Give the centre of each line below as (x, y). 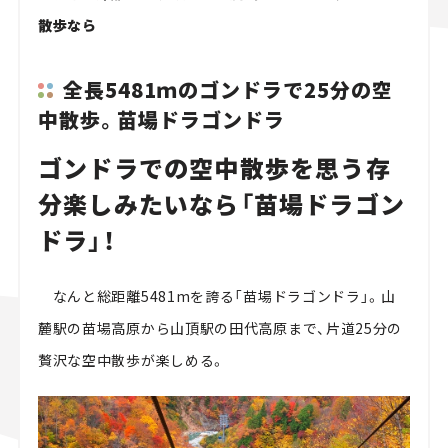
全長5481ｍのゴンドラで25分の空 (227, 90)
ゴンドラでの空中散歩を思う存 (214, 167)
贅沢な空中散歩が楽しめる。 (132, 359)
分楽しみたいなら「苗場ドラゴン (221, 203)
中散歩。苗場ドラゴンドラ (161, 120)
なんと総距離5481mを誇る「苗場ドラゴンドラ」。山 (216, 295)
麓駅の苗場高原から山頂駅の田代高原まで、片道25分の (220, 327)
